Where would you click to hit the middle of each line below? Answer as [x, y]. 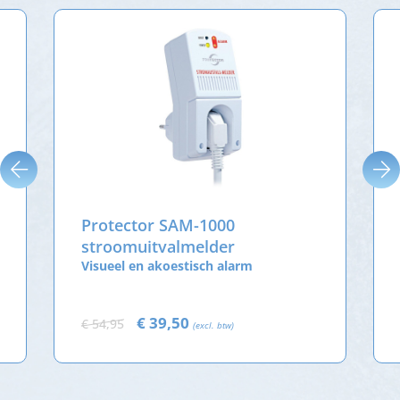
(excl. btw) [214, 325]
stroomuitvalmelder [158, 246]
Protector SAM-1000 [158, 225]
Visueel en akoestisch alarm [167, 265]
